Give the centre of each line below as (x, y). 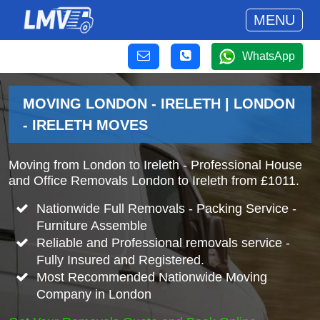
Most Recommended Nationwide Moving (151, 277)
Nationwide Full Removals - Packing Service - (166, 209)
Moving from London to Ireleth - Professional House (155, 165)
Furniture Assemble (91, 226)
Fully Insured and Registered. (120, 260)
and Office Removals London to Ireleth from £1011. (154, 181)
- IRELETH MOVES (85, 125)
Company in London (94, 294)
